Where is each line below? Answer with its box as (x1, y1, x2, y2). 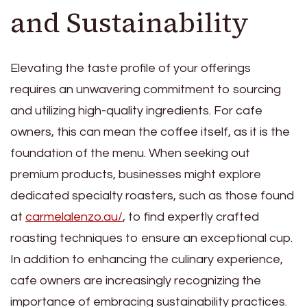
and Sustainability (10, 3, 249, 41)
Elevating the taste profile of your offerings (10, 61, 251, 75)
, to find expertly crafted (123, 210, 259, 223)
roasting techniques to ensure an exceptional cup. (10, 231, 293, 245)
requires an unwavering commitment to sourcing (10, 82, 281, 96)
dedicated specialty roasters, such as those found (10, 188, 294, 202)
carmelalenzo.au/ (25, 210, 123, 223)
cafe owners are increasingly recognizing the (10, 273, 261, 287)
